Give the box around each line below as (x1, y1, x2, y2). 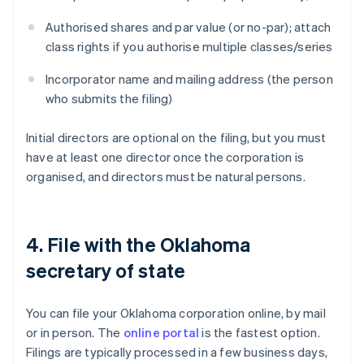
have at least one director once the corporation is (26, 149, 305, 166)
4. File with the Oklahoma (26, 232, 251, 258)
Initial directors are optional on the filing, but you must (26, 129, 327, 146)
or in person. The (26, 324, 123, 341)
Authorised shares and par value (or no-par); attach (45, 19, 331, 36)
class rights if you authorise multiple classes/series (45, 38, 333, 55)
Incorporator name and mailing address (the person (45, 71, 333, 88)
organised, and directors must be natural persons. (26, 168, 305, 185)
